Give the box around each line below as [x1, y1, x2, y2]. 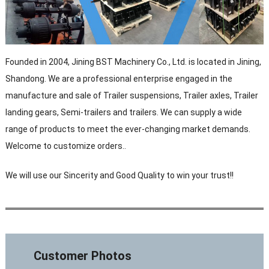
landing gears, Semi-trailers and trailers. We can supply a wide [5, 107, 242, 117]
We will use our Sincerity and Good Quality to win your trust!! [5, 170, 234, 180]
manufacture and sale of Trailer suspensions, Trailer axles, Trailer [5, 90, 258, 100]
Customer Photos [34, 248, 132, 263]
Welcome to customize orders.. [5, 141, 126, 151]
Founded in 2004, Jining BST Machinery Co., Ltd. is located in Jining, [5, 56, 261, 67]
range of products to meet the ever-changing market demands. [5, 124, 250, 134]
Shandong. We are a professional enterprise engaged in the [5, 73, 232, 83]
